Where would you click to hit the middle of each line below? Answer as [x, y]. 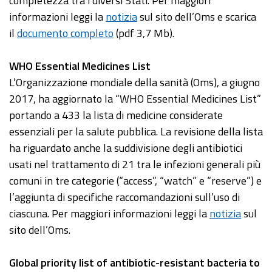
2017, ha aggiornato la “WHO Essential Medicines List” [135, 99]
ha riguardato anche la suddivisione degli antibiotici [126, 148]
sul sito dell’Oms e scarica [197, 17]
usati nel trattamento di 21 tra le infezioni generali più [135, 165]
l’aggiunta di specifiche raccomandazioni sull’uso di [124, 197]
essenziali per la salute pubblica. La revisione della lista [136, 132]
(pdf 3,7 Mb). [144, 33]
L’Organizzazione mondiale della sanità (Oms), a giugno [134, 83]
